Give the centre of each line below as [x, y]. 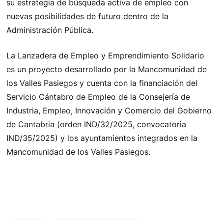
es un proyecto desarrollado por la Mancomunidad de [107, 69]
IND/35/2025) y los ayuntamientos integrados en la [102, 138]
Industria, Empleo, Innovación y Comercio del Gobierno [109, 110]
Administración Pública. [50, 30]
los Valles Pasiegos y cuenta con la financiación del [102, 83]
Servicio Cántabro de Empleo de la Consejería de [98, 96]
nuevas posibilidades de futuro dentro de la [88, 16]
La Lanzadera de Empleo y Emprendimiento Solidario [106, 55]
